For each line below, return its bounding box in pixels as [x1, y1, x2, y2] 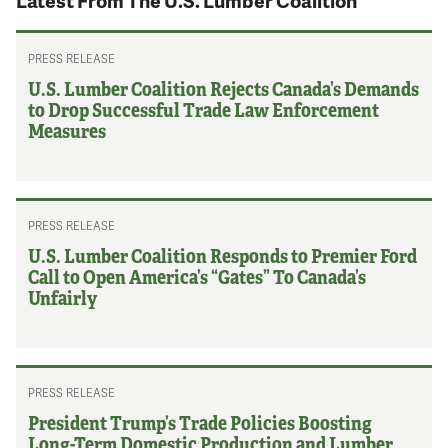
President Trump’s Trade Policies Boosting [28, 408, 373, 437]
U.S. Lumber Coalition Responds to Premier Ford [28, 240, 418, 269]
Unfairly [28, 282, 98, 311]
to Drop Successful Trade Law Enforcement [28, 94, 380, 123]
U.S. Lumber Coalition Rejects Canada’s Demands [28, 73, 420, 102]
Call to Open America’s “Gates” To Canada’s [28, 261, 367, 290]
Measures [28, 115, 107, 144]
